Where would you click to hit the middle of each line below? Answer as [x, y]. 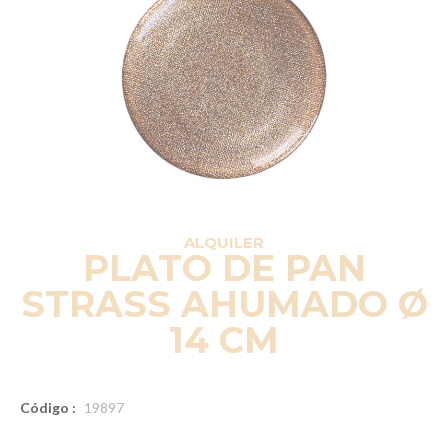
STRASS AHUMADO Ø [224, 303]
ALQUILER [224, 242]
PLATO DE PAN [224, 267]
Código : [48, 407]
